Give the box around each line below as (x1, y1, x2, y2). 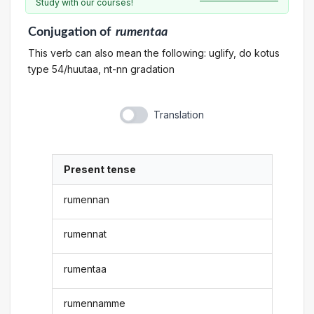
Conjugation (27, 26, 97, 38)
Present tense (64, 163, 137, 176)
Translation (153, 109, 204, 121)
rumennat (64, 228, 107, 240)
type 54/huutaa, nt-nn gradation (27, 62, 175, 75)
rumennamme (64, 296, 126, 309)
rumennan (64, 193, 110, 205)
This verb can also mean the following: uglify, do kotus (27, 46, 280, 59)
